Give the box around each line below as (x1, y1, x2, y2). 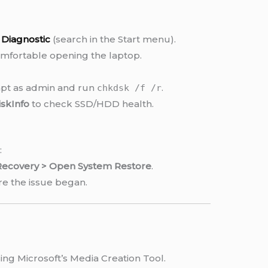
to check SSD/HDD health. (29, 98, 154, 110)
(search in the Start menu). (50, 33, 176, 45)
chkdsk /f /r (96, 83, 162, 94)
